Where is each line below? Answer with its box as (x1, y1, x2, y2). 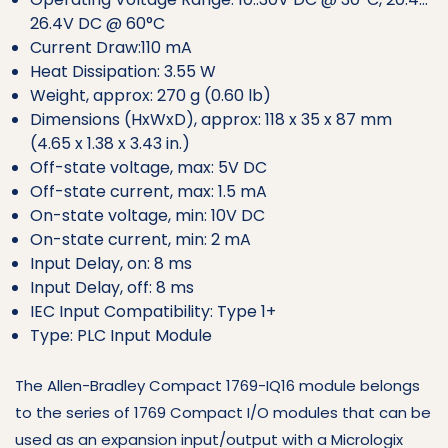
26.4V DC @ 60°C (30, 11, 165, 35)
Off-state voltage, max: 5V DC (30, 155, 267, 179)
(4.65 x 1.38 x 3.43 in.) (30, 131, 190, 155)
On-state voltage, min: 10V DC (30, 203, 265, 227)
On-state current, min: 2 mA (30, 227, 251, 251)
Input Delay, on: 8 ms (30, 251, 192, 275)
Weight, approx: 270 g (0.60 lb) (30, 83, 271, 107)
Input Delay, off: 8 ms (30, 275, 194, 299)
